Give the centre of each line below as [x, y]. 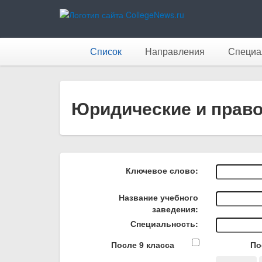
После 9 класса [142, 244]
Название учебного [158, 197]
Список [106, 52]
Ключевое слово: [162, 170]
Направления [175, 52]
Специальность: [164, 223]
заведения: [175, 209]
